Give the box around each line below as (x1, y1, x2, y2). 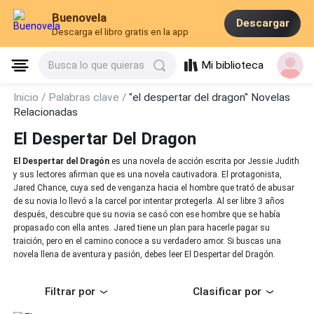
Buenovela (52, 11, 107, 25)
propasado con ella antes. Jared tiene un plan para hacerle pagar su (13, 223, 271, 233)
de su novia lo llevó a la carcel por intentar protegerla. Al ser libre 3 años (13, 196, 285, 207)
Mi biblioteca (201, 59, 264, 72)
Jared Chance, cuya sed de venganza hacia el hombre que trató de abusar (13, 183, 295, 193)
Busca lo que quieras (48, 60, 145, 71)
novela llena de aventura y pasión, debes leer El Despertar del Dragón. (13, 250, 276, 260)
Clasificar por (193, 285, 261, 299)
